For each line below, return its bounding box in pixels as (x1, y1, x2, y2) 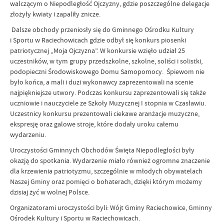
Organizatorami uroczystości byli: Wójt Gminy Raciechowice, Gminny (10, 203, 212, 212)
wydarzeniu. (10, 130, 46, 139)
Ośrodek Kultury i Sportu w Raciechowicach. (10, 213, 141, 222)
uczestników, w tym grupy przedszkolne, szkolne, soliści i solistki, (10, 56, 202, 65)
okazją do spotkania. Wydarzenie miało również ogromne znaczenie (10, 156, 210, 165)
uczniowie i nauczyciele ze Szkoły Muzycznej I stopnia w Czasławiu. (10, 98, 206, 107)
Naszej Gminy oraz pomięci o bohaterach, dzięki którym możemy (10, 177, 202, 186)
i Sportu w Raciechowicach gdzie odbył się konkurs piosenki (10, 35, 186, 44)
